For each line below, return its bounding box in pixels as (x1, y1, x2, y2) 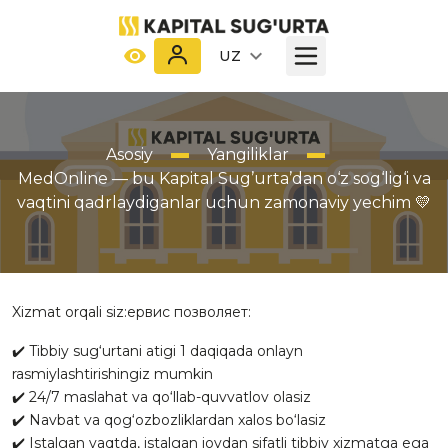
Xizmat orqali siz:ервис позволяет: (12, 303, 251, 321)
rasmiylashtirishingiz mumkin (12, 365, 213, 383)
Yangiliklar (206, 145, 289, 164)
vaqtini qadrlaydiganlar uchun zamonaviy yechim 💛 (17, 193, 431, 212)
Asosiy (105, 145, 153, 164)
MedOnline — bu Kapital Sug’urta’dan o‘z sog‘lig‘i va (17, 169, 431, 188)
